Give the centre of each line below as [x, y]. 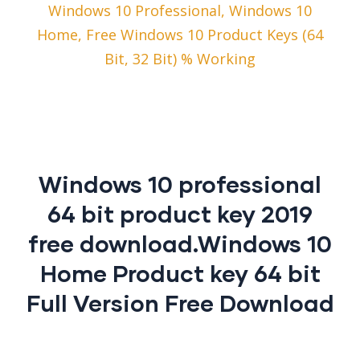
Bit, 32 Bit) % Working [180, 59]
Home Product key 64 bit [180, 273]
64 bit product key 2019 [180, 214]
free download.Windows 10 [180, 243]
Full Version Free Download [180, 303]
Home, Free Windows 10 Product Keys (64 [180, 35]
